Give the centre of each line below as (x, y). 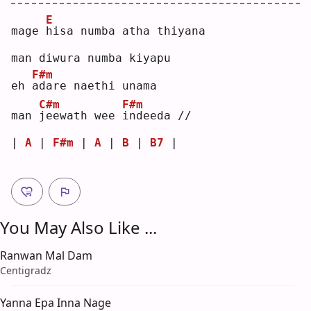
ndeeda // (160, 116)
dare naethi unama (98, 86)
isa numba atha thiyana (129, 31)
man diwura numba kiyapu (91, 58)
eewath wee (84, 116)
